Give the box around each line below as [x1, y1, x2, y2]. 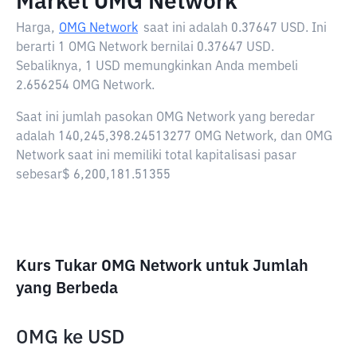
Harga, [16, 22, 55, 35]
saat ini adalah [143, 22, 231, 35]
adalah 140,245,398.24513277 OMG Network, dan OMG [16, 131, 332, 143]
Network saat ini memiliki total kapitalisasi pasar [16, 150, 296, 163]
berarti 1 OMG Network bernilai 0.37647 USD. [16, 41, 274, 54]
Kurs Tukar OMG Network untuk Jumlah [16, 258, 308, 274]
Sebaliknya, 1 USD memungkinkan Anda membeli [16, 61, 298, 73]
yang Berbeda [16, 280, 118, 296]
